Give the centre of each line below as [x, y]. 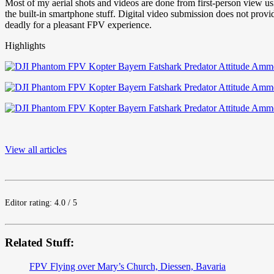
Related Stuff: [39, 243]
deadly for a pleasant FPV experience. [78, 24]
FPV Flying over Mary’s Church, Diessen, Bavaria [128, 267]
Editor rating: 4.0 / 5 [41, 202]
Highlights [25, 45]
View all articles [36, 149]
